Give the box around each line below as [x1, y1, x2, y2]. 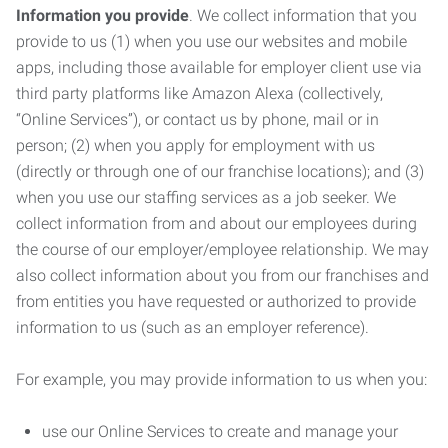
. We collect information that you [189, 6, 417, 25]
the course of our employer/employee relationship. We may [16, 240, 429, 259]
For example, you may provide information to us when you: [16, 370, 427, 389]
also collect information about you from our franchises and [16, 266, 429, 285]
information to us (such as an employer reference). [16, 318, 369, 337]
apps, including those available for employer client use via [16, 58, 422, 77]
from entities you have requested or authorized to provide [16, 292, 416, 311]
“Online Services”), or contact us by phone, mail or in [16, 110, 379, 129]
